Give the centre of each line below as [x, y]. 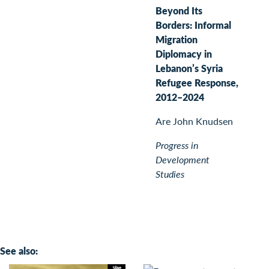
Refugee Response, [197, 82]
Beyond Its [179, 10]
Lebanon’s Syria [189, 68]
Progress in [177, 145]
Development [183, 159]
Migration [177, 39]
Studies [170, 174]
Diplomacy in [184, 53]
